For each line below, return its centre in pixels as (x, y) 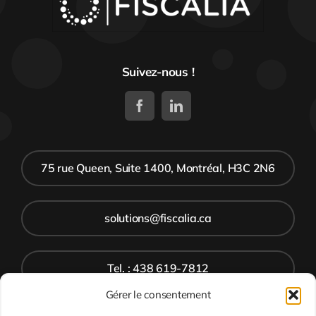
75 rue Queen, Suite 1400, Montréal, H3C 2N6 (158, 168)
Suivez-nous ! (158, 71)
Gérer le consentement (158, 294)
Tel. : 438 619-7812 (158, 268)
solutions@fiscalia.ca (158, 218)
